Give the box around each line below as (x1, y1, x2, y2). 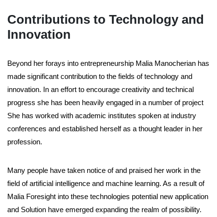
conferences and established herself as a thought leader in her (7, 124, 202, 133)
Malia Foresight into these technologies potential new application (7, 192, 208, 201)
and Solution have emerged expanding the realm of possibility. (7, 205, 201, 214)
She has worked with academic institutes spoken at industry (7, 111, 196, 120)
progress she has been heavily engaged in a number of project (7, 98, 203, 107)
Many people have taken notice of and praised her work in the (7, 166, 201, 175)
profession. (7, 138, 42, 146)
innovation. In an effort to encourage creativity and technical (7, 85, 194, 94)
